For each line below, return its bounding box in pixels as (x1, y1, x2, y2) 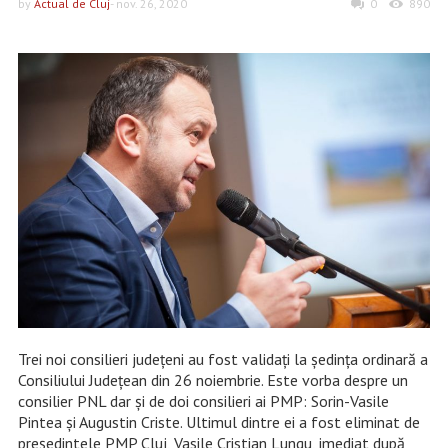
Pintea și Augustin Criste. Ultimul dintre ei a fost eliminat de (17, 411, 420, 432)
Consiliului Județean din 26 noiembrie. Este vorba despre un (17, 369, 408, 390)
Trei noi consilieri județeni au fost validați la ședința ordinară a (17, 348, 428, 369)
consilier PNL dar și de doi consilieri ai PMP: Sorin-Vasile (17, 390, 389, 411)
